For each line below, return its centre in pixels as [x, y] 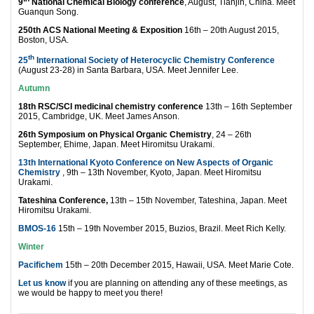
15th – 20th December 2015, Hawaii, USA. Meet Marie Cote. [178, 265]
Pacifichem [41, 265]
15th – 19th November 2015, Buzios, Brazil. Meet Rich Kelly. [172, 228]
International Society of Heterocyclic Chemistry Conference [155, 60]
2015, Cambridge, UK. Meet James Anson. [99, 116]
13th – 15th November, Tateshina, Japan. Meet [197, 200]
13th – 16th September [248, 106]
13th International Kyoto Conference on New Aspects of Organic [146, 162]
